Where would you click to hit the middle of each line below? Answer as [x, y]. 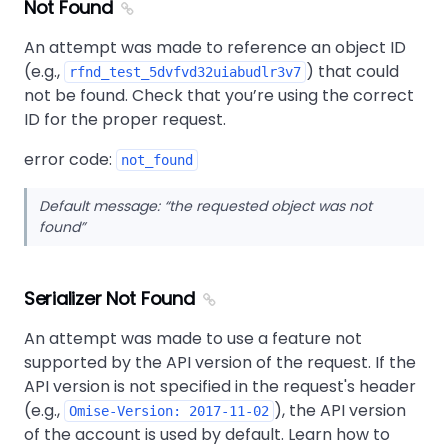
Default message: [101, 206]
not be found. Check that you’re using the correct [219, 95]
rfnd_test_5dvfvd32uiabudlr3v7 [185, 72]
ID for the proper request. [125, 119]
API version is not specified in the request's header [220, 386]
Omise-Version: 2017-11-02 [169, 411]
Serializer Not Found [109, 298]
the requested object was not [270, 206]
